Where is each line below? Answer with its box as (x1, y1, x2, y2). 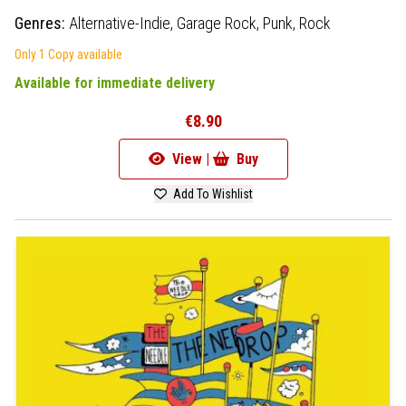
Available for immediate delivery (14, 73, 215, 92)
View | (168, 150, 213, 168)
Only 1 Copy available (14, 46, 122, 62)
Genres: (14, 13, 69, 33)
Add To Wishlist (169, 186, 253, 201)
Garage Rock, (177, 13, 263, 33)
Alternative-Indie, (69, 13, 177, 33)
